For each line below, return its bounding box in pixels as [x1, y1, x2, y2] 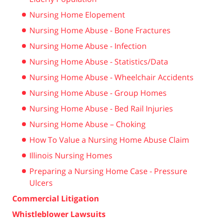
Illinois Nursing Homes [29, 150, 112, 161]
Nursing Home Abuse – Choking [29, 118, 146, 130]
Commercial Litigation [12, 193, 99, 204]
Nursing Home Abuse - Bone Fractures [29, 24, 171, 36]
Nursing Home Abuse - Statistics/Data [29, 56, 168, 67]
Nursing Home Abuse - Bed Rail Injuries [29, 103, 173, 114]
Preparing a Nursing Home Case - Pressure [29, 165, 187, 176]
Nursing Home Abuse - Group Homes [29, 87, 167, 98]
